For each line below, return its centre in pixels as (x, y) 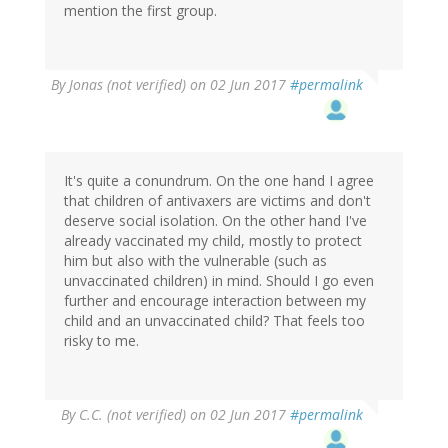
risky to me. (101, 341)
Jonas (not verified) (127, 85)
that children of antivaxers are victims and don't (217, 201)
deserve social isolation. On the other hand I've (215, 221)
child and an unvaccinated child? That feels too (214, 321)
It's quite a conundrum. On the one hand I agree (219, 181)
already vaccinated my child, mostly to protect (213, 241)
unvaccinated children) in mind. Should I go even (219, 281)
